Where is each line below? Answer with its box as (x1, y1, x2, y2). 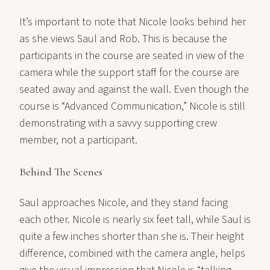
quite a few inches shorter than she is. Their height (19, 229, 244, 244)
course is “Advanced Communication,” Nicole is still (19, 99, 245, 114)
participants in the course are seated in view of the (19, 48, 244, 63)
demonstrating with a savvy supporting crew (19, 116, 217, 131)
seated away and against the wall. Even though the (19, 82, 249, 97)
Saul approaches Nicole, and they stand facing (19, 195, 228, 210)
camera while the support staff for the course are (19, 65, 239, 80)
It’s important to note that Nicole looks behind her (19, 14, 246, 30)
